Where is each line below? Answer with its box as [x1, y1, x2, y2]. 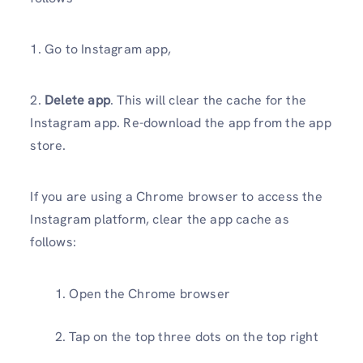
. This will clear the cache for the [110, 92, 306, 109]
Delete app [41, 92, 110, 109]
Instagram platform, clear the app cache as [30, 211, 289, 228]
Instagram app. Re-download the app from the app [30, 114, 331, 132]
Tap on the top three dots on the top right [69, 327, 318, 345]
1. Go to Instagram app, [30, 40, 171, 58]
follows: [30, 233, 80, 251]
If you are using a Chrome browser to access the [30, 188, 322, 206]
